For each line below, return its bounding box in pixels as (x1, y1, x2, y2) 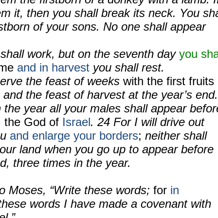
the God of (1, 115, 62, 128)
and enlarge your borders (10, 129, 138, 142)
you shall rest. (90, 61, 164, 74)
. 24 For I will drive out (91, 115, 204, 128)
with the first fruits (123, 74, 214, 88)
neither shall (142, 129, 207, 142)
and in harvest (17, 61, 90, 74)
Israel (62, 115, 91, 128)
